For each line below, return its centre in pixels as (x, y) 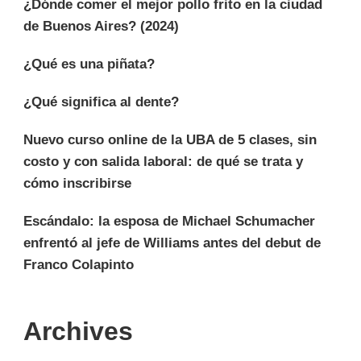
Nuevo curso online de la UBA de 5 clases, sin (170, 139)
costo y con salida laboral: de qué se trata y (163, 161)
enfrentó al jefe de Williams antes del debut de (172, 243)
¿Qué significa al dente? (101, 102)
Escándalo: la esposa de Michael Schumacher (169, 221)
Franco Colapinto (79, 264)
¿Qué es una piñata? (89, 64)
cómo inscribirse (77, 183)
